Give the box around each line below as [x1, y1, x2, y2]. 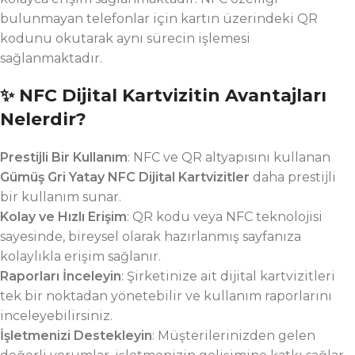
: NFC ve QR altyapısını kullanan [128, 150, 330, 165]
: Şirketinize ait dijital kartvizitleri [121, 269, 335, 284]
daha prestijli [250, 170, 336, 185]
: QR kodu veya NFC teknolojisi [127, 209, 323, 224]
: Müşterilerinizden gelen [152, 328, 315, 343]
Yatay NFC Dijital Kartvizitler [69, 170, 250, 185]
